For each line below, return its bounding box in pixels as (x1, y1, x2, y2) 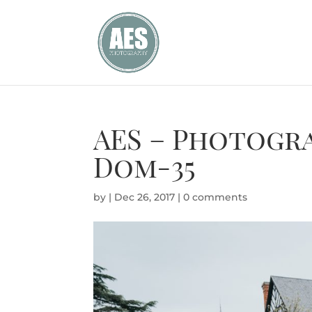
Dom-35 (93, 148, 196, 185)
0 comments (183, 191, 248, 203)
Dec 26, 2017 (114, 191, 175, 203)
